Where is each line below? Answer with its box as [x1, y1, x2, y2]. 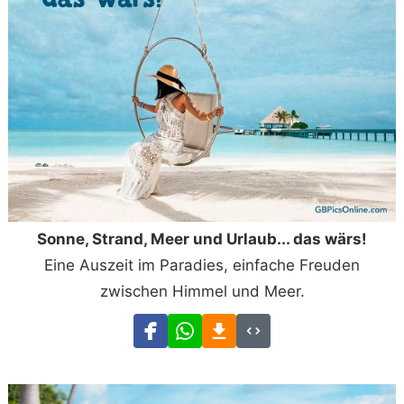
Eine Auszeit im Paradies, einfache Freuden [44, 255, 360, 274]
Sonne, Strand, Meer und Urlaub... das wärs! [37, 229, 367, 248]
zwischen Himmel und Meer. [99, 281, 305, 300]
